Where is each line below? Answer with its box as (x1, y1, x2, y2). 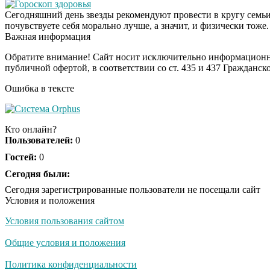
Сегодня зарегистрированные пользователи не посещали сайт (5, 184, 260, 195)
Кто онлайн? (5, 124, 57, 134)
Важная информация (5, 31, 90, 42)
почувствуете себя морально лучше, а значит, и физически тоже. (5, 20, 269, 31)
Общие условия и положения (5, 237, 125, 248)
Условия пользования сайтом (5, 215, 124, 226)
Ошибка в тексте (5, 83, 74, 93)
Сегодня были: (5, 168, 70, 179)
